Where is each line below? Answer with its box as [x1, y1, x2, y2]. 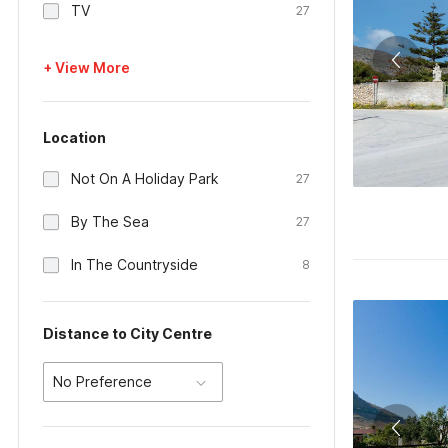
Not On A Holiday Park [71, 170, 219, 187]
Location [43, 129, 106, 146]
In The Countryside [71, 256, 198, 273]
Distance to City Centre [43, 325, 212, 342]
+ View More [43, 59, 130, 76]
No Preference [53, 373, 152, 390]
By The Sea [71, 213, 149, 230]
